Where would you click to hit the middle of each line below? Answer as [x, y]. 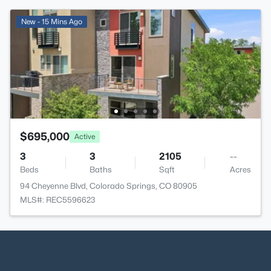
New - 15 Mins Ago [52, 22]
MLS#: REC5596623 [58, 200]
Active [85, 136]
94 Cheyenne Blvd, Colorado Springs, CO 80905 [109, 186]
